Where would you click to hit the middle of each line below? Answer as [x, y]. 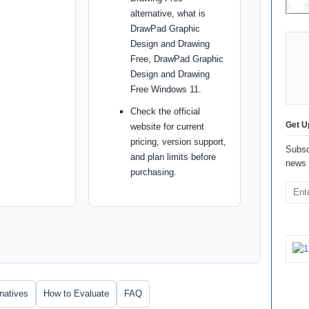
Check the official [166, 112]
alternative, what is [168, 14]
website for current [168, 127]
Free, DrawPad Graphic [177, 59]
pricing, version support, [179, 142]
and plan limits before [173, 157]
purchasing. [154, 172]
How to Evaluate [76, 294]
